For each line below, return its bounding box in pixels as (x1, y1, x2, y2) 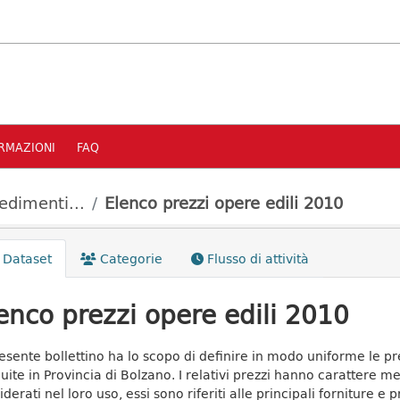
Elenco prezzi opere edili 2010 (104, 191, 343, 214)
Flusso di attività (203, 249, 309, 268)
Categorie (96, 249, 162, 268)
